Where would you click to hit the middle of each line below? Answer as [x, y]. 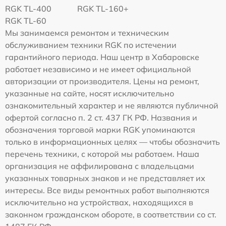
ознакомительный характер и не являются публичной [112, 105]
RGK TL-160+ [103, 8]
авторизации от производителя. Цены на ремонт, [102, 81]
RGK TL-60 [26, 20]
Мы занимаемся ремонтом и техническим [87, 33]
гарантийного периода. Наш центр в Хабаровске [102, 57]
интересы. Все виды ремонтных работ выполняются [107, 190]
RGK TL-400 [28, 8]
